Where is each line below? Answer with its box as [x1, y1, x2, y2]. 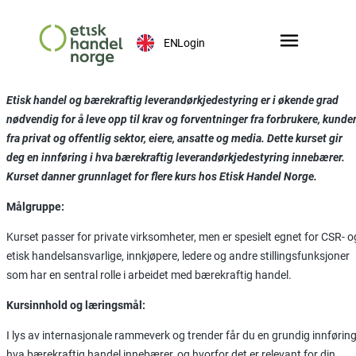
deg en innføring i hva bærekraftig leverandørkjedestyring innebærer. [6, 150, 345, 164]
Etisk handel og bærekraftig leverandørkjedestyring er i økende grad [6, 93, 339, 106]
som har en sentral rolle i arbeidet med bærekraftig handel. [6, 268, 292, 281]
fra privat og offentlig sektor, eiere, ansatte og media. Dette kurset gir [6, 131, 342, 145]
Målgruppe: [6, 199, 64, 213]
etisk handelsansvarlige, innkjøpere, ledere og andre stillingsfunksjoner [6, 249, 350, 262]
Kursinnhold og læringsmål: [6, 298, 145, 311]
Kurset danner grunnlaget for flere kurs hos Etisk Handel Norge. [6, 169, 319, 183]
